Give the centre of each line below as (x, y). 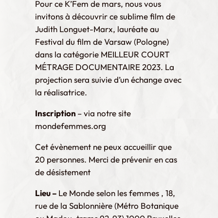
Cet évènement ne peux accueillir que (103, 146)
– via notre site (104, 113)
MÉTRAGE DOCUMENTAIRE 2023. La (105, 67)
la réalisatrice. (61, 92)
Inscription (56, 113)
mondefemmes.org (71, 126)
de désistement (63, 172)
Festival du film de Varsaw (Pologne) (102, 41)
